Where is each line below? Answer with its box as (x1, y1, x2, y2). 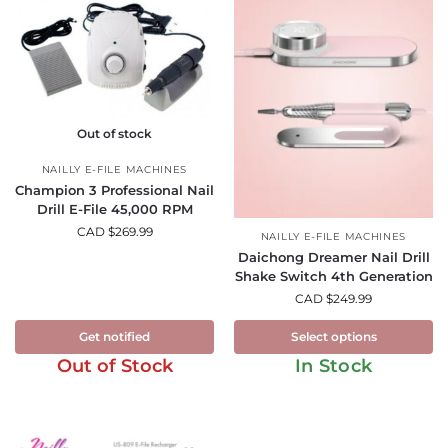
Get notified (79, 329, 150, 345)
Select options (290, 329, 377, 345)
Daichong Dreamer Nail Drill (237, 249, 430, 266)
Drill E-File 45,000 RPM (36, 201, 193, 218)
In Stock (294, 355, 373, 378)
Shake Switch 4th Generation (234, 268, 433, 285)
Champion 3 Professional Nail (15, 182, 214, 199)
